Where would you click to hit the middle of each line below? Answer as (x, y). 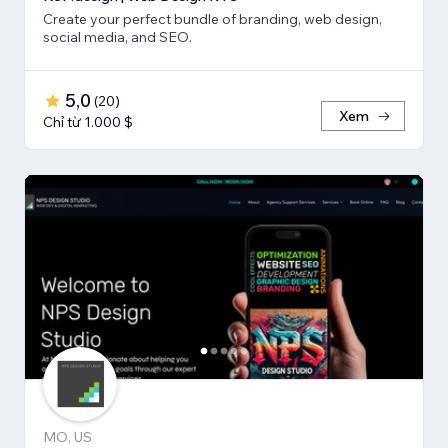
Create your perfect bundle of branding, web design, (212, 18)
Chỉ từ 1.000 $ (88, 121)
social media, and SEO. (117, 36)
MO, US (67, 436)
